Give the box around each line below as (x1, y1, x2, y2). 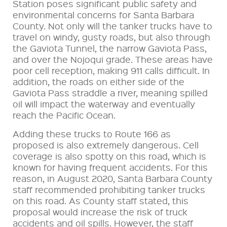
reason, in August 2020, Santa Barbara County (13, 172, 212, 184)
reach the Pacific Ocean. (13, 108, 116, 121)
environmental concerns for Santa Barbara (13, 8, 194, 20)
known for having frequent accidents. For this (13, 161, 208, 173)
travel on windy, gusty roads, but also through (13, 30, 210, 43)
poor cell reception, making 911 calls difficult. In (13, 64, 210, 76)
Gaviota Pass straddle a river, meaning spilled (13, 86, 208, 98)
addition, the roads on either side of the (13, 75, 184, 87)
